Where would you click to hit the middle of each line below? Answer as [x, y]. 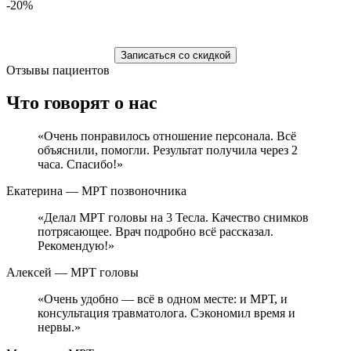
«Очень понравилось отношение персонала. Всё [167, 136]
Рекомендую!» [76, 246]
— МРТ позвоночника [126, 191]
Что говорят [60, 103]
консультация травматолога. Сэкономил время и [166, 313]
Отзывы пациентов [58, 70]
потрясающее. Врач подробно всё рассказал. [156, 232]
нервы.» [59, 327]
